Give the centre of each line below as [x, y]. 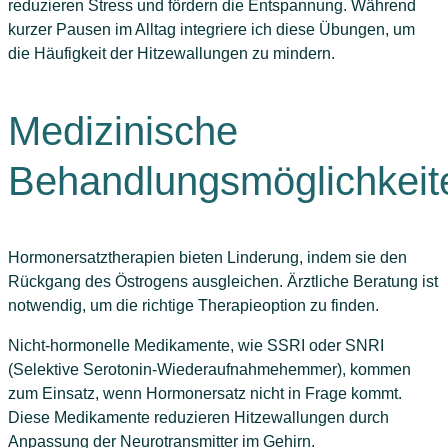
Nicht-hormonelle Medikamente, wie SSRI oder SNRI [196, 345]
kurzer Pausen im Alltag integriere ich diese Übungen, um [211, 29]
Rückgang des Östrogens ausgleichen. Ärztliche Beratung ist [223, 281]
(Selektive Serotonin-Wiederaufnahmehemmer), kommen [209, 369]
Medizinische [123, 130]
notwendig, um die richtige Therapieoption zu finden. [193, 305]
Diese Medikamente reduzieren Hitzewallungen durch [198, 417]
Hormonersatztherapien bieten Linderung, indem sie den [207, 257]
